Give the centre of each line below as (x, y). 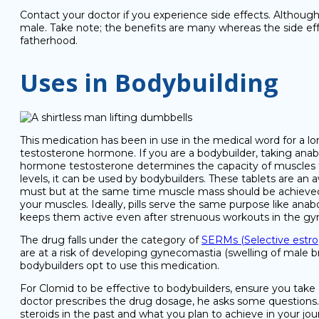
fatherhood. (49, 41)
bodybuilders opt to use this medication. (120, 266)
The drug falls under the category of (111, 240)
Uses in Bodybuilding (149, 83)
